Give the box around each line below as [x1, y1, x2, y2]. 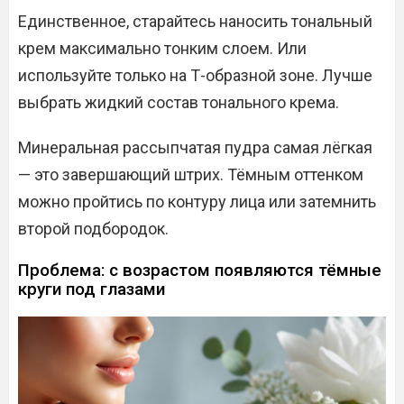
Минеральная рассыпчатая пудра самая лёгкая [18, 138, 372, 157]
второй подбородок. [18, 219, 169, 238]
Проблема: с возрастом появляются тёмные [18, 260, 381, 280]
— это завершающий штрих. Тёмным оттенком [18, 165, 363, 184]
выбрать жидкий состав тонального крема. [18, 93, 339, 112]
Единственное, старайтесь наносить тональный [18, 12, 372, 31]
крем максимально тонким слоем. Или [18, 39, 307, 58]
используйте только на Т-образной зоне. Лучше [18, 66, 372, 85]
